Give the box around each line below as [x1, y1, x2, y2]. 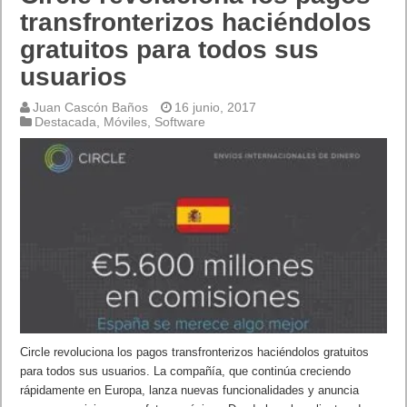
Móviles [104, 114, 148, 129]
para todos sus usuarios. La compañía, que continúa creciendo [20, 363, 352, 378]
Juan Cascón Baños [33, 99, 149, 114]
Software [154, 114, 206, 129]
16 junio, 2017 [174, 99, 257, 114]
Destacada [35, 114, 97, 129]
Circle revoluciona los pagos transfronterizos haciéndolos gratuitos [20, 344, 370, 359]
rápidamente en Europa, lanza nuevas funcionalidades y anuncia [20, 382, 360, 397]
